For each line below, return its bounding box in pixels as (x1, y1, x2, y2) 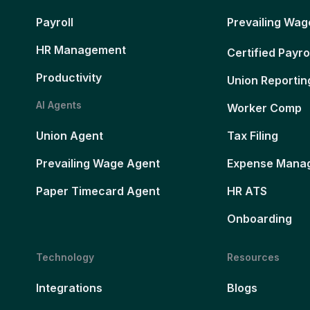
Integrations (35, 281, 102, 295)
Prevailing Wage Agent (35, 156, 160, 171)
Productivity (35, 71, 102, 85)
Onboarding (226, 212, 292, 226)
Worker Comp (226, 101, 302, 116)
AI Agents (35, 99, 82, 111)
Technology (35, 251, 94, 264)
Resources (226, 251, 280, 264)
